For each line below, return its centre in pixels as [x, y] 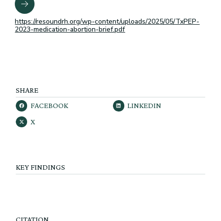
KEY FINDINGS [41, 167]
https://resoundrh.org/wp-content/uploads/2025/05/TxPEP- [107, 22]
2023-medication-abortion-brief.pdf [70, 30]
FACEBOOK [49, 106]
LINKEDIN [145, 106]
